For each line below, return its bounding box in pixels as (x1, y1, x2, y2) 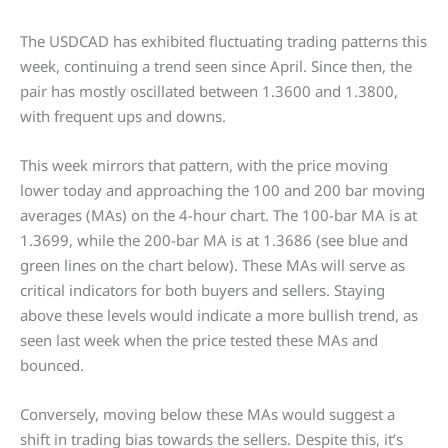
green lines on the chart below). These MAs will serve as (20, 255, 405, 275)
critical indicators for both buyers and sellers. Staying (20, 280, 385, 300)
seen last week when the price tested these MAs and (20, 330, 378, 350)
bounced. (20, 355, 84, 375)
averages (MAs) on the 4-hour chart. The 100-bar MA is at (20, 205, 417, 225)
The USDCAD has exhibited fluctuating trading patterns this (20, 31, 427, 51)
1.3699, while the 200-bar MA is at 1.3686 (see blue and (20, 230, 408, 250)
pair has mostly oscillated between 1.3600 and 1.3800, (20, 81, 398, 101)
